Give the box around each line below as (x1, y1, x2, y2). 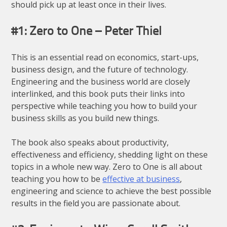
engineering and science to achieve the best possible (11, 185, 212, 197)
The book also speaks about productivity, (11, 137, 169, 148)
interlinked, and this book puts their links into (11, 88, 185, 100)
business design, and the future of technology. (11, 64, 188, 75)
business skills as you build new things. (11, 112, 160, 124)
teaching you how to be (11, 173, 103, 185)
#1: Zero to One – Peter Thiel (11, 26, 162, 39)
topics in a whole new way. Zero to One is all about (11, 161, 203, 173)
